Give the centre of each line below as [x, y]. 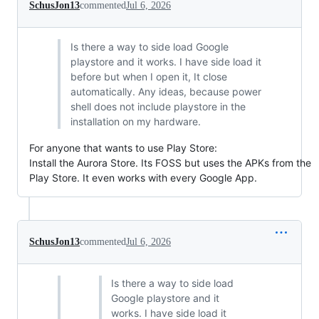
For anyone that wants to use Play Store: [123, 148]
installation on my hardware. [135, 122]
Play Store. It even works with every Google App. [143, 178]
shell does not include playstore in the [158, 107]
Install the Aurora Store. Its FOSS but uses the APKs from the [170, 163]
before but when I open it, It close [148, 77]
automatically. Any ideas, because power [166, 92]
